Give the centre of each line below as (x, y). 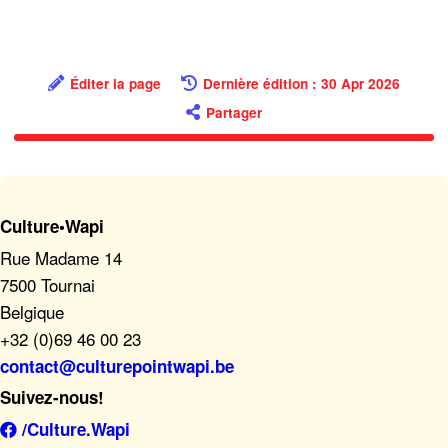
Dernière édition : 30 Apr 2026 (302, 83)
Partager (234, 113)
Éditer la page (115, 83)
